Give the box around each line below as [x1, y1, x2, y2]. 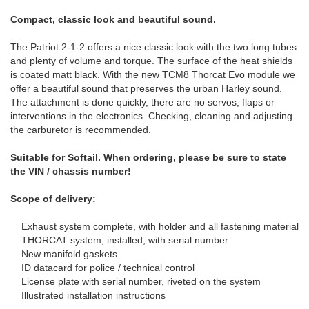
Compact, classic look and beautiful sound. [10, 14, 216, 26]
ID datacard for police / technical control [10, 262, 195, 274]
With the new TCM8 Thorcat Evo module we [103, 69, 295, 81]
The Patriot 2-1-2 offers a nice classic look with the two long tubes [10, 41, 297, 53]
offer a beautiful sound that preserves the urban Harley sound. [10, 83, 282, 94]
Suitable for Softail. [10, 152, 101, 163]
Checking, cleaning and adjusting [148, 110, 292, 122]
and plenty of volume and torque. [10, 55, 154, 67]
